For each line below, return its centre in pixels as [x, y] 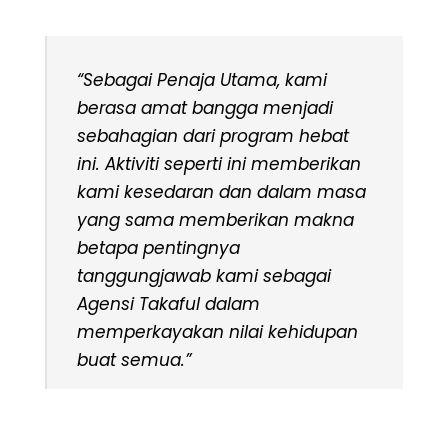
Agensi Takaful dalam [168, 304]
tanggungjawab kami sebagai [204, 276]
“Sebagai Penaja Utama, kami [202, 80]
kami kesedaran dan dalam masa [221, 192]
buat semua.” [134, 360]
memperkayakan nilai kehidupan [217, 332]
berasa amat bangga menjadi [205, 108]
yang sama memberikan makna [215, 220]
